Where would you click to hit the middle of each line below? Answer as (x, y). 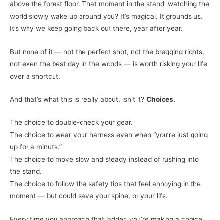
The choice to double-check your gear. (71, 122)
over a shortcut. (35, 76)
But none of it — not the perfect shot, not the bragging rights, (107, 52)
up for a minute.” (36, 147)
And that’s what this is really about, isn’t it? (78, 99)
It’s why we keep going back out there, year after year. (96, 29)
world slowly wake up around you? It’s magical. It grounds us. (106, 16)
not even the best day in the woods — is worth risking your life (109, 64)
